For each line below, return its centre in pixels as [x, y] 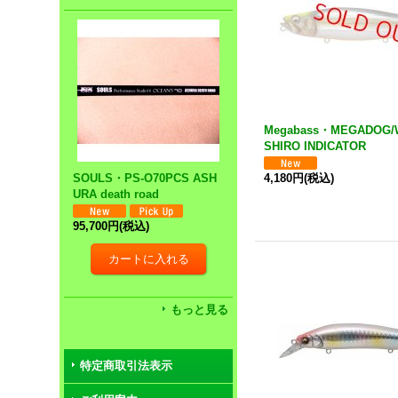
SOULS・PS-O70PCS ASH [145, 178]
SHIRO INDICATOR [315, 146]
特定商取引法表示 [127, 366]
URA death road [116, 194]
